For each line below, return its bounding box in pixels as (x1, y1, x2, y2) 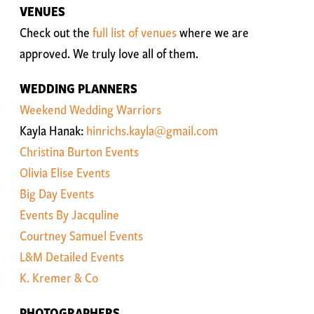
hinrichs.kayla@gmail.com (86, 121, 218, 140)
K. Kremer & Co (19, 268, 98, 287)
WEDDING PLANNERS (19, 79, 137, 98)
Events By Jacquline (19, 205, 119, 224)
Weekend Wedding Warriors (19, 100, 161, 119)
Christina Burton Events (19, 142, 139, 161)
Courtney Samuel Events (19, 226, 143, 245)
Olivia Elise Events (19, 163, 110, 182)
